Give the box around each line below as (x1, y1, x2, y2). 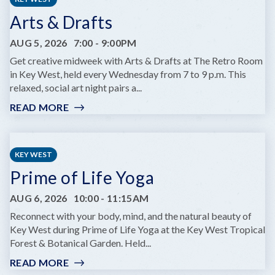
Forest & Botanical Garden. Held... (10, 236, 151, 249)
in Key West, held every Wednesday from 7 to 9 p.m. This (10, 68, 246, 80)
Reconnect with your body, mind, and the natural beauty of (10, 209, 252, 222)
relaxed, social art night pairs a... (10, 81, 142, 93)
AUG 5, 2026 (10, 36, 68, 48)
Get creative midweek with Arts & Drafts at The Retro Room (10, 54, 263, 66)
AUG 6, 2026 (10, 192, 68, 204)
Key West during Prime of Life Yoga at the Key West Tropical (10, 223, 265, 235)
